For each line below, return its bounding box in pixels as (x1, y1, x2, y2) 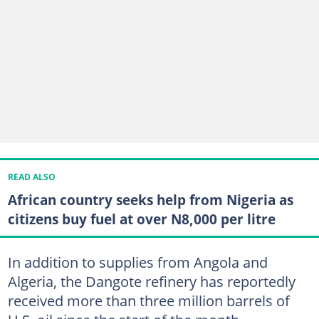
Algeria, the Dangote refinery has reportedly (7, 271, 296, 291)
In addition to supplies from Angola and (7, 252, 268, 272)
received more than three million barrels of (7, 291, 290, 310)
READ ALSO (7, 171, 56, 182)
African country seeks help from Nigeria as (7, 189, 293, 209)
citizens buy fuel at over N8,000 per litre (7, 209, 276, 229)
